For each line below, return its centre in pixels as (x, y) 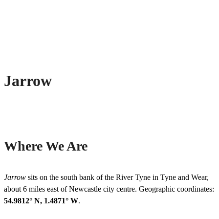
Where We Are (46, 146)
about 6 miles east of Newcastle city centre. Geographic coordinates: (109, 189)
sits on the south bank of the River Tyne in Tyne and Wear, (117, 177)
